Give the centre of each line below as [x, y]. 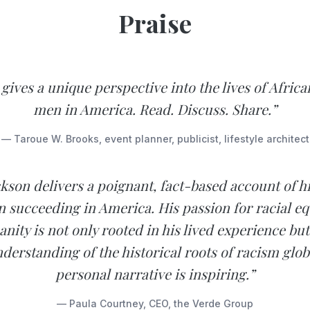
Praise [155, 22]
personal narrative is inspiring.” [155, 273]
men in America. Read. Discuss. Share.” [155, 109]
